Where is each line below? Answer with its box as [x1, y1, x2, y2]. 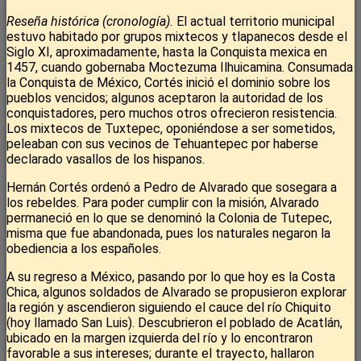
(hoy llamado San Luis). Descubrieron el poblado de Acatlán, [6, 315, 342, 331]
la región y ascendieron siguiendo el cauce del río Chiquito [6, 300, 331, 316]
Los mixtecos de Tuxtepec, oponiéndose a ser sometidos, [6, 121, 335, 137]
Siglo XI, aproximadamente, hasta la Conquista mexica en [6, 44, 327, 60]
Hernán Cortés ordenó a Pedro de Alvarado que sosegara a [6, 180, 337, 196]
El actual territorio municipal [173, 14, 334, 30]
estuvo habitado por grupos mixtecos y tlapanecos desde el [6, 29, 347, 45]
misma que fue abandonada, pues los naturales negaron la [6, 226, 330, 242]
